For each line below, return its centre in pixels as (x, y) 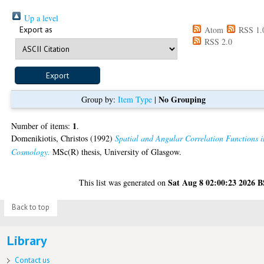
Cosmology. (31, 151)
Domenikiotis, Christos (50, 138)
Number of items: (42, 126)
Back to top (30, 207)
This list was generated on (124, 182)
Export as (36, 29)
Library (27, 240)
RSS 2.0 (217, 41)
